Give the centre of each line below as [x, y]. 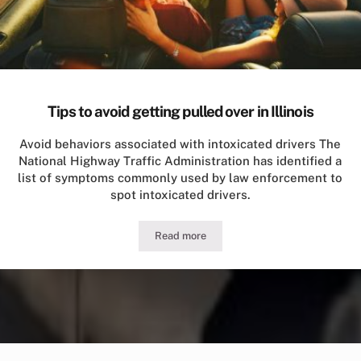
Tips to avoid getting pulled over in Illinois [180, 111]
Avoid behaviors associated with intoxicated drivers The [180, 144]
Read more [180, 236]
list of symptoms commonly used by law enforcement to [180, 178]
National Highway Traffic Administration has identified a [180, 161]
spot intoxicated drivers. [180, 195]
